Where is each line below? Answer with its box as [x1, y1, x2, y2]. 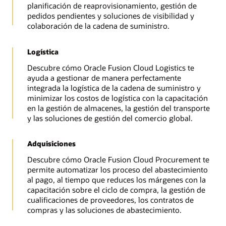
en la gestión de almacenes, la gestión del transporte [27, 102, 210, 113]
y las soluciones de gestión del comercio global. [27, 112, 193, 123]
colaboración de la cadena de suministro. [27, 21, 169, 31]
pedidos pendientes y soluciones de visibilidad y [27, 11, 194, 21]
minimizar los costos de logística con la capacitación [27, 92, 208, 103]
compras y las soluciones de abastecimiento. [27, 204, 182, 215]
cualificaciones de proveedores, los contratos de [27, 194, 194, 205]
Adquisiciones [27, 138, 76, 148]
